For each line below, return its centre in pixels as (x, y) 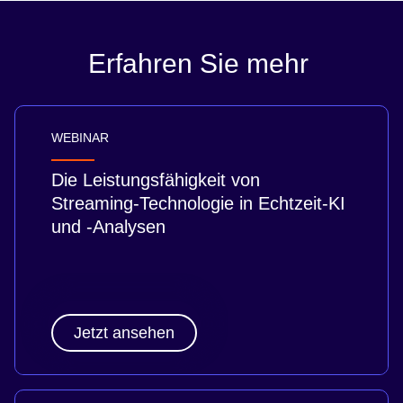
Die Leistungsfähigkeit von (156, 180)
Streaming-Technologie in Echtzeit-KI (198, 204)
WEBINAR (80, 138)
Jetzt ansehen (124, 333)
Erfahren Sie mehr (201, 63)
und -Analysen (108, 227)
